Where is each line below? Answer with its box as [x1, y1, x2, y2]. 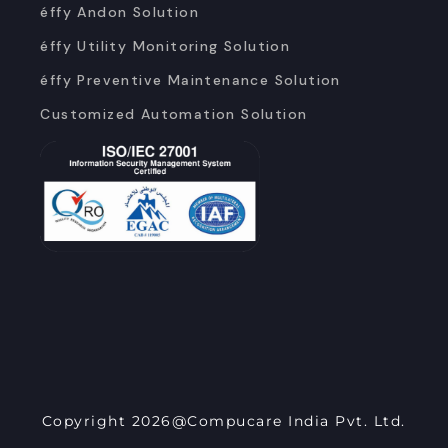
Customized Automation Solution [40, 104, 308, 123]
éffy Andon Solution [40, 2, 199, 21]
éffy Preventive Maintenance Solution [40, 70, 341, 89]
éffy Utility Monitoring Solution [40, 36, 291, 55]
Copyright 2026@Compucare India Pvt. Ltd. [41, 411, 406, 430]
